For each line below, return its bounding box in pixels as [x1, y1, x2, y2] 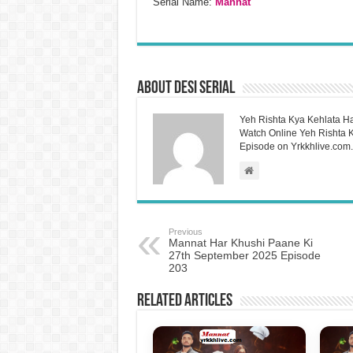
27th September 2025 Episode [168, 248, 321, 262]
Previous [168, 226, 203, 236]
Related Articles [136, 292, 232, 310]
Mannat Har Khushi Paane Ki [168, 236, 313, 249]
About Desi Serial [136, 79, 235, 98]
